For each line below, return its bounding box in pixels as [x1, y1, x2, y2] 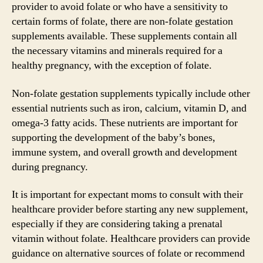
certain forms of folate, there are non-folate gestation [12, 15, 233, 28]
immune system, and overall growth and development [12, 145, 237, 159]
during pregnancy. [12, 160, 88, 174]
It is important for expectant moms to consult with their [12, 188, 243, 201]
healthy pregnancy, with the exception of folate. [12, 59, 212, 72]
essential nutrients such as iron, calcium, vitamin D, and [12, 101, 247, 115]
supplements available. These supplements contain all [12, 29, 237, 43]
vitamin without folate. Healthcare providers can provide [12, 232, 250, 245]
